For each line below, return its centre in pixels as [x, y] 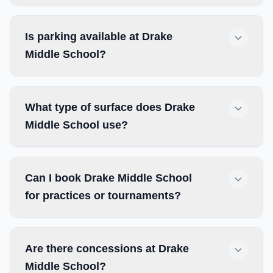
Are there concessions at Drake [107, 249]
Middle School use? [76, 125]
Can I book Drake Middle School [108, 178]
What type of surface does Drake [110, 107]
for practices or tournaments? [103, 196]
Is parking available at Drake [99, 37]
